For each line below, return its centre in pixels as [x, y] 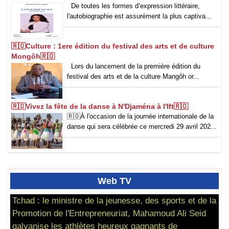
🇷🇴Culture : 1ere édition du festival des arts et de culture [113, 46]
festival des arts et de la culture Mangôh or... [133, 77]
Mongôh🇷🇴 [33, 56]
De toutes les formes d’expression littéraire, [133, 6]
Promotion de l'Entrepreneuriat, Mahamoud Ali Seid [109, 213]
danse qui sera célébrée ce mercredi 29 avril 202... [142, 127]
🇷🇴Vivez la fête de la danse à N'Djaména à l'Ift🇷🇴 [100, 107]
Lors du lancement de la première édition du [134, 66]
